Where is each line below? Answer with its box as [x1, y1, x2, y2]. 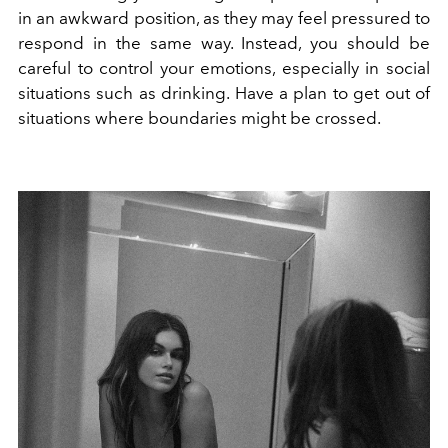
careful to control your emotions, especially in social [18, 57, 430, 78]
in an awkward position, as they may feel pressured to [18, 7, 430, 28]
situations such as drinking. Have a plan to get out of [18, 82, 430, 103]
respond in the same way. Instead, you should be [18, 32, 430, 53]
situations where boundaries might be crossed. [18, 107, 381, 128]
